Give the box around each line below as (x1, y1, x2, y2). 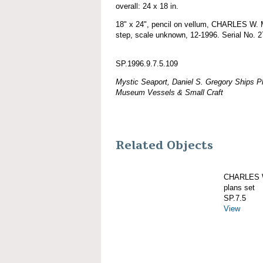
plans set (224, 183, 255, 192)
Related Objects (116, 137, 213, 153)
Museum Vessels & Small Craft (116, 87, 223, 97)
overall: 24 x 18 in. (116, 1, 178, 11)
